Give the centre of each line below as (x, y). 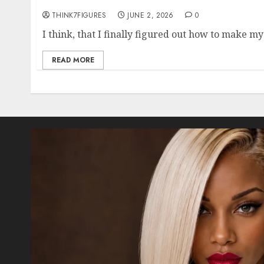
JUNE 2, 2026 (151, 15)
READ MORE (73, 60)
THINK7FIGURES (79, 15)
